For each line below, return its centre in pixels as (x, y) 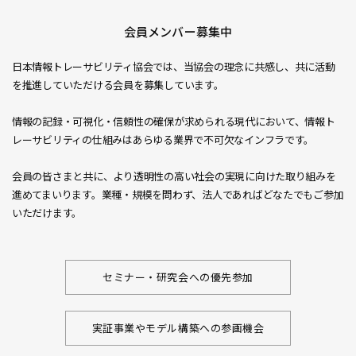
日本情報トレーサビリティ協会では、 (98, 66)
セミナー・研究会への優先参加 (178, 277)
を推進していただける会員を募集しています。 (118, 85)
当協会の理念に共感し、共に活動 (259, 66)
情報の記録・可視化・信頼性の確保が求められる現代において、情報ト (174, 121)
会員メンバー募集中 (178, 31)
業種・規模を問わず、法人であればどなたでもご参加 (222, 194)
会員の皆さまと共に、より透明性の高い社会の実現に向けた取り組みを (174, 176)
